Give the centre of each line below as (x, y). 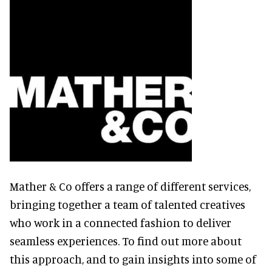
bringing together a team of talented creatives (127, 204)
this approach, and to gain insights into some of (133, 259)
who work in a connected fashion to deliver (121, 222)
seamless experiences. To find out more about (126, 240)
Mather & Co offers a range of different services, (130, 186)
